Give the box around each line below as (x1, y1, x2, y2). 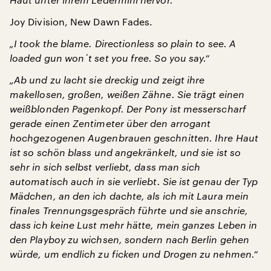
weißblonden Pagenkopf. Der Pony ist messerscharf (10, 102, 246, 114)
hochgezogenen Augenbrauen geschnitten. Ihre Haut (10, 131, 258, 143)
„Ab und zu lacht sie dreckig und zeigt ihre (10, 73, 205, 85)
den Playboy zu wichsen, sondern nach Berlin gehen (10, 233, 249, 245)
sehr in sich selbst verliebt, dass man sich (10, 160, 201, 172)
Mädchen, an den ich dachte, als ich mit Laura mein (10, 189, 249, 201)
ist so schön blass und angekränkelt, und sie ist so (10, 146, 241, 158)
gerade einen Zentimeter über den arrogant (10, 117, 211, 129)
